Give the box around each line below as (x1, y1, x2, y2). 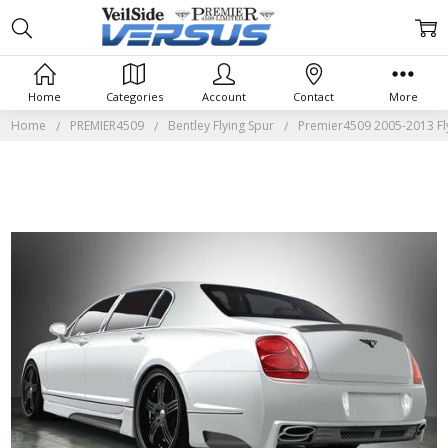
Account (201, 88, 246, 104)
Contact (293, 88, 335, 104)
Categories (105, 88, 163, 104)
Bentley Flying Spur (168, 116, 275, 134)
